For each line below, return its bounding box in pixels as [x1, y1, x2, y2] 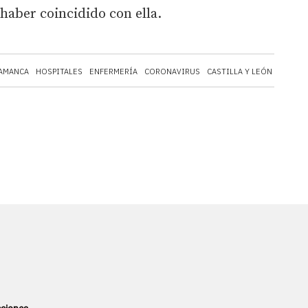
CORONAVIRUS [144, 66, 200, 76]
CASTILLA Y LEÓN [207, 66, 272, 76]
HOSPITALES [36, 66, 82, 76]
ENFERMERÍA [89, 66, 137, 76]
